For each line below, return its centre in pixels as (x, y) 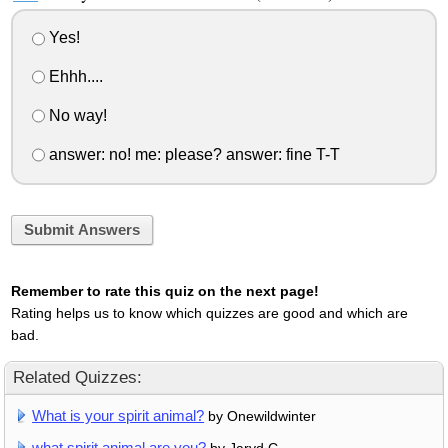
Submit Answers (81, 229)
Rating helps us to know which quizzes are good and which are (209, 313)
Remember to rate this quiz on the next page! (164, 291)
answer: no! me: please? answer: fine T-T (192, 154)
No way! (75, 115)
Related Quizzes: (77, 378)
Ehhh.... (73, 77)
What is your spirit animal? (118, 416)
